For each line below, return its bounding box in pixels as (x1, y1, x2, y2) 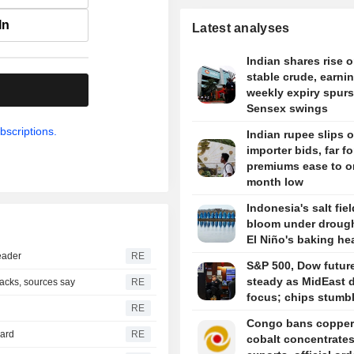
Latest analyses (192, 21, 290, 36)
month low (246, 175, 303, 189)
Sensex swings (246, 102, 328, 115)
